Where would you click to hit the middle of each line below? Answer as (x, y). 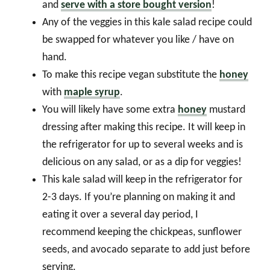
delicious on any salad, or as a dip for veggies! (142, 163)
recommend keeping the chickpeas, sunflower (142, 233)
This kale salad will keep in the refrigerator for (142, 180)
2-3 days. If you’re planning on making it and (139, 198)
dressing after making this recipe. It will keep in (144, 128)
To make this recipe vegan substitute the (131, 75)
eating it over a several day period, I (120, 215)
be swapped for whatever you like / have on (138, 40)
